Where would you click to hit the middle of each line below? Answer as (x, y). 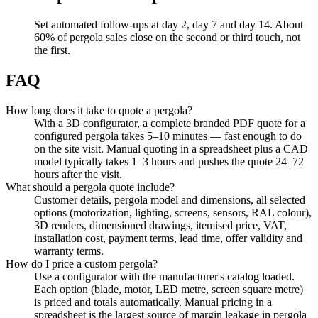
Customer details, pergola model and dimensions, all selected (170, 199)
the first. (52, 50)
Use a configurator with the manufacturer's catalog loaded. (164, 276)
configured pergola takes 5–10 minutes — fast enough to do (168, 136)
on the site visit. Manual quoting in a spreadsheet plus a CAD (171, 148)
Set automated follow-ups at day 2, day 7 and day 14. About (169, 25)
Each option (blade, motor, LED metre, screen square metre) (169, 289)
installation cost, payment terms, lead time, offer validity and (168, 238)
